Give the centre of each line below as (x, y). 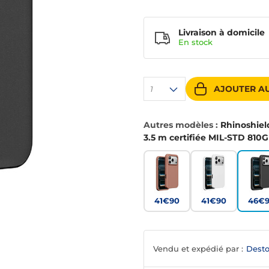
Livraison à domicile (222, 33)
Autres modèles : (182, 125)
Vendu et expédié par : (198, 249)
